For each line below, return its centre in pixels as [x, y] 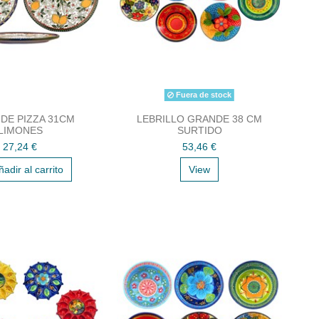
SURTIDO [199, 130]
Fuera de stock [203, 94]
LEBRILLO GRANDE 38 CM [199, 119]
